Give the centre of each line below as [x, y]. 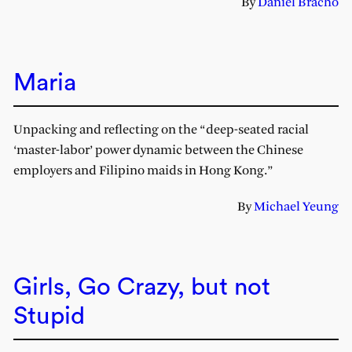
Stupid [49, 316]
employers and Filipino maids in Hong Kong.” [143, 170]
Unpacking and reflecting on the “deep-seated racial [161, 130]
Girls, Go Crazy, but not [141, 287]
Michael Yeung [297, 207]
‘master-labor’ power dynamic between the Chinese [158, 150]
